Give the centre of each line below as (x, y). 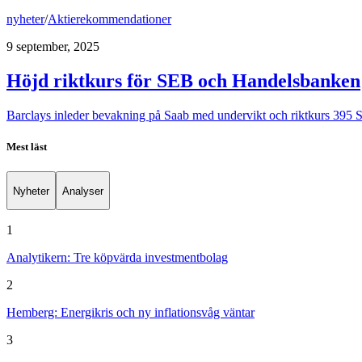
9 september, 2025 (53, 47)
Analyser (83, 191)
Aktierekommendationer (109, 19)
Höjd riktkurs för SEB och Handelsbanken (183, 81)
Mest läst (27, 147)
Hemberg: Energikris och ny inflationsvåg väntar (130, 312)
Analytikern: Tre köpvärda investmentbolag (117, 257)
